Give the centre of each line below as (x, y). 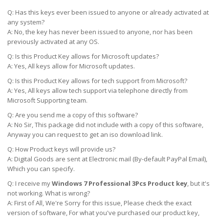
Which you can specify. (41, 169)
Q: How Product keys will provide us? (61, 149)
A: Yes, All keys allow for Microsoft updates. (71, 66)
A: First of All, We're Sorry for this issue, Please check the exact (99, 203)
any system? (26, 22)
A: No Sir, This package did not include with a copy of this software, (105, 125)
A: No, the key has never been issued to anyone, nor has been (100, 32)
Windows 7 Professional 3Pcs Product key (120, 183)
